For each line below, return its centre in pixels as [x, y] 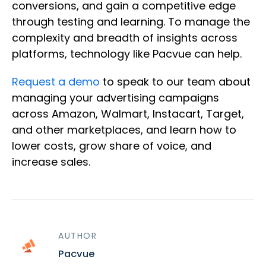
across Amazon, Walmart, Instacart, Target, [128, 114]
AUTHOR [78, 236]
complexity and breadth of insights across [125, 38]
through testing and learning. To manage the [131, 22]
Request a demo [56, 82]
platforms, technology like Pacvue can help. [127, 54]
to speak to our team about [175, 82]
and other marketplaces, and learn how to [124, 130]
